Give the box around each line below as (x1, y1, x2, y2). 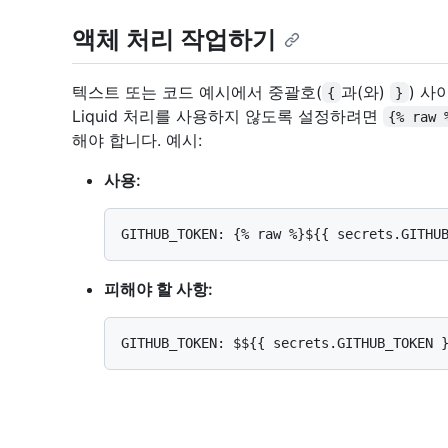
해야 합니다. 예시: (72, 129, 202, 150)
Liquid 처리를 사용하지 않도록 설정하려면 (72, 105, 383, 126)
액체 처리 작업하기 (72, 25, 276, 55)
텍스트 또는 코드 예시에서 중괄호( (72, 81, 322, 102)
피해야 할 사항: (104, 278, 213, 299)
